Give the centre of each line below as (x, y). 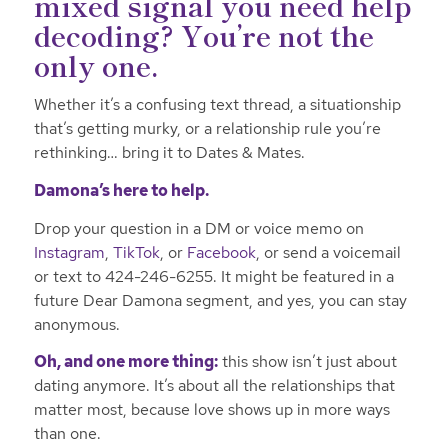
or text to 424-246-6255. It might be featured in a (213, 276)
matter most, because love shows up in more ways (211, 410)
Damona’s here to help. (121, 191)
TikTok (136, 252)
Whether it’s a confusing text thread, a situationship (217, 105)
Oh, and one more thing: (125, 362)
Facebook (221, 252)
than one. (67, 434)
